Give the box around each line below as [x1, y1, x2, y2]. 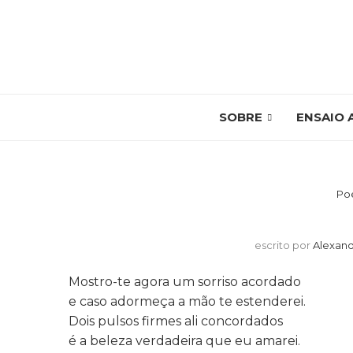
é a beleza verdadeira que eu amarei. [69, 333, 300, 348]
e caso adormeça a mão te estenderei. [69, 294, 306, 309]
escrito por [254, 239, 313, 251]
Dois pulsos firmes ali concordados [69, 314, 283, 329]
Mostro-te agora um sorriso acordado [69, 274, 301, 289]
